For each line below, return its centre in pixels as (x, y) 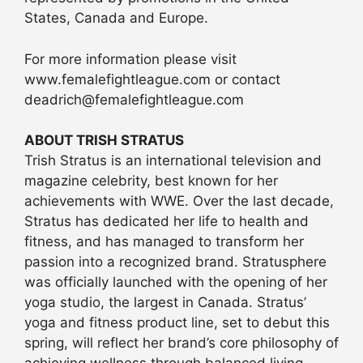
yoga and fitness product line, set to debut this (177, 323)
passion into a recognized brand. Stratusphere (175, 262)
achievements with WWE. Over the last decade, (179, 201)
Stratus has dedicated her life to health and (167, 222)
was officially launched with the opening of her (176, 282)
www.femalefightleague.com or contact (152, 79)
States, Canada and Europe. (116, 18)
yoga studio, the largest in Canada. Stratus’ (165, 303)
